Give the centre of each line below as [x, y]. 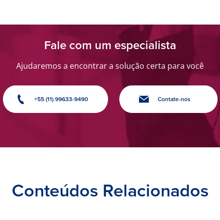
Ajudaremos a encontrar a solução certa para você [110, 66]
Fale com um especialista [110, 45]
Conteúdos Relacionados [110, 191]
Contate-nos [174, 99]
